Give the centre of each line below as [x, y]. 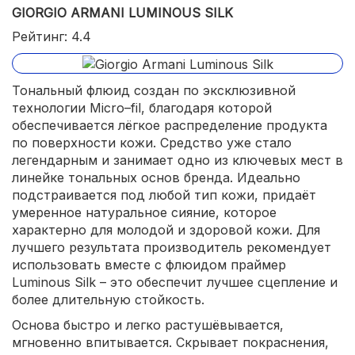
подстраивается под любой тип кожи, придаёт [164, 195]
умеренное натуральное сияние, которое [144, 212]
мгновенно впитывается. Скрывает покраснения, [170, 342]
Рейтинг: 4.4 [52, 37]
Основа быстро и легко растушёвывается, [148, 324]
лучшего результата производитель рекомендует [172, 247]
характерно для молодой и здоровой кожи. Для [166, 229]
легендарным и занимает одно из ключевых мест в [177, 160]
